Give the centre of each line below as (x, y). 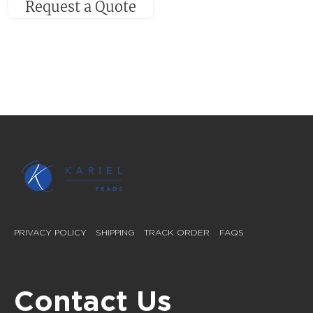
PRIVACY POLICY (50, 232)
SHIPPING (116, 232)
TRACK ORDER (177, 232)
